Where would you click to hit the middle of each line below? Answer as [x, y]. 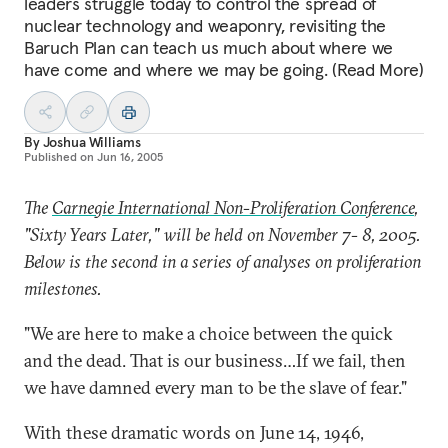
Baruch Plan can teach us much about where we [208, 47]
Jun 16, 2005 [130, 156]
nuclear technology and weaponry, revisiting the [205, 25]
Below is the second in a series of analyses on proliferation [222, 261]
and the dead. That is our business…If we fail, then [215, 360]
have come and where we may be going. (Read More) [224, 69]
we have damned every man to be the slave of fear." [215, 387]
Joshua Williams [91, 142]
